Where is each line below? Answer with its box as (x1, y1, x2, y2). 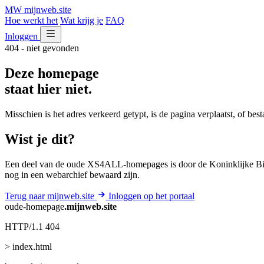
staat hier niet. (5, 81, 92, 97)
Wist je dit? (5, 131, 75, 147)
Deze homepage (5, 65, 99, 81)
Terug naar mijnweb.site (5, 190, 97, 201)
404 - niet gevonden (5, 43, 79, 53)
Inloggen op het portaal (108, 190, 194, 201)
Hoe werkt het (5, 15, 58, 25)
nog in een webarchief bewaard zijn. (5, 169, 140, 180)
